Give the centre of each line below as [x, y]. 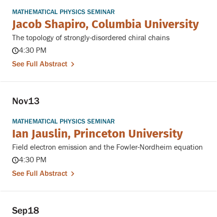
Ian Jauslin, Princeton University [97, 134]
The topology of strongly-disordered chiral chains [91, 38]
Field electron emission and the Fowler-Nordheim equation [108, 147]
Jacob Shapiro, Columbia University [105, 24]
